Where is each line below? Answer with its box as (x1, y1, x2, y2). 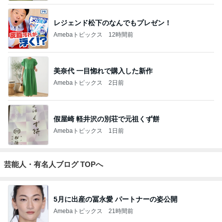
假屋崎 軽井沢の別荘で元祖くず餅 (54, 114, 160, 123)
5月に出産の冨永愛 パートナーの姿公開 (54, 195, 177, 203)
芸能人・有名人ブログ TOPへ (4, 160, 103, 168)
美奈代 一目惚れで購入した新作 (54, 66, 153, 75)
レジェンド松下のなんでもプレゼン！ (54, 18, 171, 27)
